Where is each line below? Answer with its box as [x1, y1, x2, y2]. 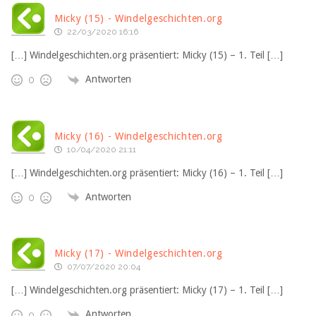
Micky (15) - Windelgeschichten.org [54, 13, 223, 25]
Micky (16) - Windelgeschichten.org [54, 130, 223, 142]
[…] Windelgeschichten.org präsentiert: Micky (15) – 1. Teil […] [11, 49, 283, 61]
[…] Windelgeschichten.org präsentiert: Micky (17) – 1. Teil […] [11, 284, 283, 296]
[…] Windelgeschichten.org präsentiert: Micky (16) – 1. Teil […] [11, 166, 283, 178]
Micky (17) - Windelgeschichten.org [54, 248, 223, 260]
